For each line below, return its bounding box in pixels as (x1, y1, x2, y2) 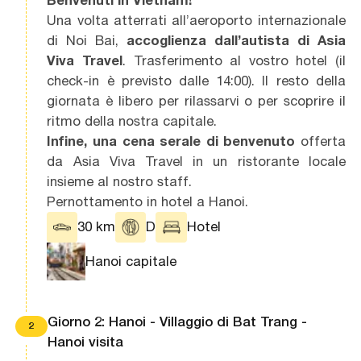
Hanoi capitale (85, 253, 177, 270)
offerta (295, 132, 346, 149)
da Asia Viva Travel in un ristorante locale (47, 152, 346, 169)
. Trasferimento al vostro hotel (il (122, 52, 346, 68)
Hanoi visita (47, 334, 123, 351)
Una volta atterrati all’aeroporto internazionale (47, 11, 346, 28)
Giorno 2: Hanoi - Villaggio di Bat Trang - (47, 313, 307, 330)
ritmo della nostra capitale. (47, 112, 218, 129)
